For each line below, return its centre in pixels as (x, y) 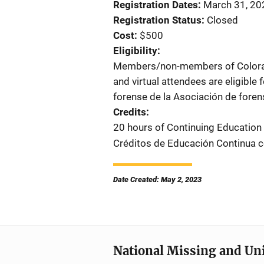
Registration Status (157, 20)
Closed (222, 20)
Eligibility (135, 51)
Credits (130, 112)
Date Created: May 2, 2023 (157, 179)
